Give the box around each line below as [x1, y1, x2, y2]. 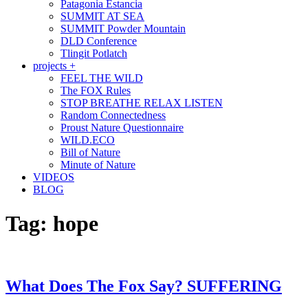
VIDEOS [33, 171, 74, 184]
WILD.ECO [60, 134, 115, 146]
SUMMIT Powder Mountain [60, 23, 186, 35]
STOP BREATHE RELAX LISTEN [60, 97, 223, 109]
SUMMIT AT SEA [60, 10, 144, 23]
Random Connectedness [60, 109, 166, 122]
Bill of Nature [60, 146, 120, 159]
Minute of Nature [60, 159, 135, 171]
